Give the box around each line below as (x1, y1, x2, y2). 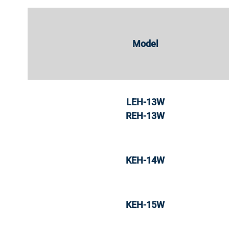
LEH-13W (126, 97, 165, 107)
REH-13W (126, 110, 165, 121)
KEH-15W (126, 199, 165, 210)
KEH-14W (126, 155, 165, 166)
